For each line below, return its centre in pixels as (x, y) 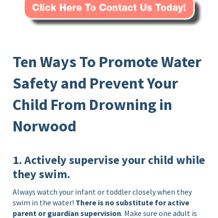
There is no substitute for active (133, 202)
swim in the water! (44, 202)
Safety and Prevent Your (96, 83)
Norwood (45, 126)
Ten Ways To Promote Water (107, 62)
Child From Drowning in (93, 104)
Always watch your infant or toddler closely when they (102, 191)
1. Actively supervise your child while (109, 160)
